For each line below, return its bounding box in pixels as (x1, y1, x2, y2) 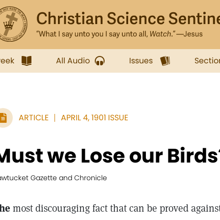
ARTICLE (19, 112, 49, 123)
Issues (129, 55, 153, 66)
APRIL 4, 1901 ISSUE (61, 112, 128, 123)
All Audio (56, 55, 90, 66)
